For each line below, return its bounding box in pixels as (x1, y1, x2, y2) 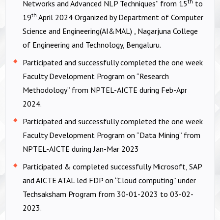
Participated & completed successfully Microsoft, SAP (23, 161, 202, 171)
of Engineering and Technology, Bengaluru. (23, 39, 161, 50)
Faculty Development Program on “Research (23, 71, 169, 81)
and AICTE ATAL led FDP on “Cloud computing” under (23, 175, 196, 185)
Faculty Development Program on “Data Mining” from (23, 130, 200, 140)
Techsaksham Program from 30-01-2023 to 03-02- (23, 189, 193, 199)
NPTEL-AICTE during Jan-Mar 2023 (23, 143, 139, 154)
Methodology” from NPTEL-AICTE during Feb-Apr (23, 84, 187, 95)
